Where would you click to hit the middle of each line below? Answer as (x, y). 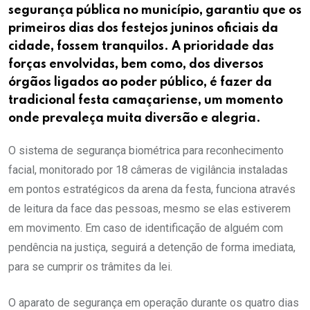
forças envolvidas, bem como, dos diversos (136, 65)
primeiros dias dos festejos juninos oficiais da (143, 29)
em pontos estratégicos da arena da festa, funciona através (152, 190)
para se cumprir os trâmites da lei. (90, 267)
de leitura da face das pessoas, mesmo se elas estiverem (149, 209)
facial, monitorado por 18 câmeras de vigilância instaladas (148, 170)
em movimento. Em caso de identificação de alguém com (146, 228)
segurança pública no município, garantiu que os (155, 11)
